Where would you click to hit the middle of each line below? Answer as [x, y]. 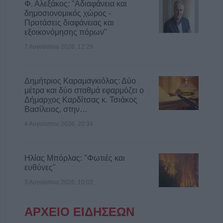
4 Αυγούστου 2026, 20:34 [59, 124]
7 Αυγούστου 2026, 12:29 [59, 47]
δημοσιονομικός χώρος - [68, 13]
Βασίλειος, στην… [56, 109]
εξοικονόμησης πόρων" [66, 32]
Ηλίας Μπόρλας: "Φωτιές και [75, 158]
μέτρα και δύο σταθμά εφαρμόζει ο [84, 90]
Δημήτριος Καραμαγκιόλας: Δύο [80, 81]
